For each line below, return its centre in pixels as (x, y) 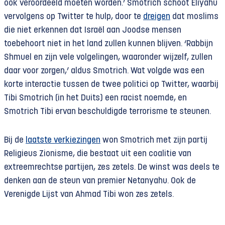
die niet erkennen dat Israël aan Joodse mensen (93, 30)
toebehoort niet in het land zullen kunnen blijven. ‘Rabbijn (108, 44)
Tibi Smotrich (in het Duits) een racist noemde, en (95, 98)
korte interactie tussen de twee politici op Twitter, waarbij (111, 85)
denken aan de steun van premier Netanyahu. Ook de (100, 181)
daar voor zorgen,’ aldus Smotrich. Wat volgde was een (104, 71)
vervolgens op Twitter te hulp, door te (74, 17)
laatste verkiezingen (63, 140)
